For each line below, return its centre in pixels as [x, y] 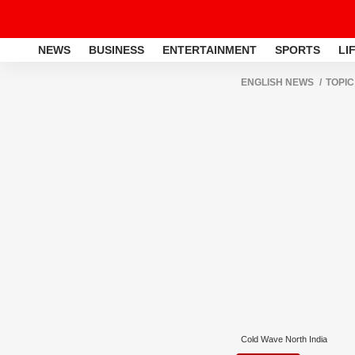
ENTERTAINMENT [210, 50]
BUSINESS [116, 50]
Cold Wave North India [284, 339]
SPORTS [298, 50]
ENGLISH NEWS [277, 82]
